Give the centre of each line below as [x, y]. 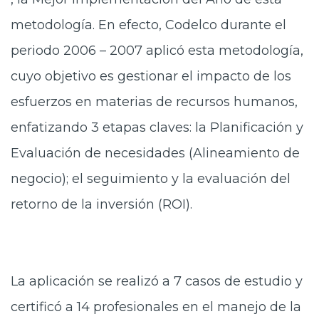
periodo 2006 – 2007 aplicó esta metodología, [157, 51]
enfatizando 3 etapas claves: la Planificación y [157, 127]
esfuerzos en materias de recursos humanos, [154, 102]
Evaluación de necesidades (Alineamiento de [155, 153]
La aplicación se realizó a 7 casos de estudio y [157, 281]
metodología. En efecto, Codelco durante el [148, 25]
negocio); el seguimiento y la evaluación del [151, 179]
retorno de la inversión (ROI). [101, 204]
